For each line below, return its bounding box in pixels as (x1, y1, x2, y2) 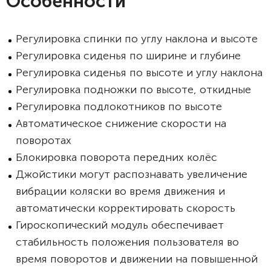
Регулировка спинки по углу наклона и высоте (16, 32, 258, 45)
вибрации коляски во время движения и (16, 184, 225, 198)
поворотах (16, 134, 71, 147)
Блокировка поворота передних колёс (16, 151, 217, 164)
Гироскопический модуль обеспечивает (16, 218, 224, 232)
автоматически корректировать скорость (16, 201, 235, 215)
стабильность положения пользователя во (16, 235, 239, 249)
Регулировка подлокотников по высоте (16, 100, 222, 113)
